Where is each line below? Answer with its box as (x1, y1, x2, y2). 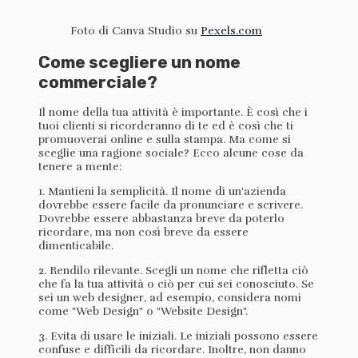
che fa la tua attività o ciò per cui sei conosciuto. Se (38, 277, 314, 292)
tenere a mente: (38, 160, 121, 174)
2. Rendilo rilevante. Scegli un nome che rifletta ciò (38, 264, 308, 278)
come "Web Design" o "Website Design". (38, 304, 248, 319)
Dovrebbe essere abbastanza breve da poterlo (38, 212, 284, 226)
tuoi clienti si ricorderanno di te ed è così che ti (38, 119, 293, 133)
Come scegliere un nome (38, 51, 241, 72)
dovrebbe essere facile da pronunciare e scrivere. (38, 198, 303, 213)
